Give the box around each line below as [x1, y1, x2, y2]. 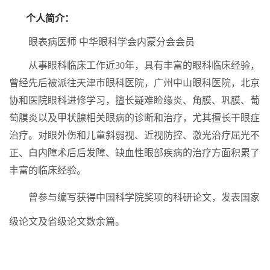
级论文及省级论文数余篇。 [9, 216, 125, 227]
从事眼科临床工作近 [28, 60, 115, 71]
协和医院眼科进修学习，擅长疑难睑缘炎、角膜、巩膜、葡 [9, 95, 260, 105]
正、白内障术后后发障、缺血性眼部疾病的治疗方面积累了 [9, 147, 260, 158]
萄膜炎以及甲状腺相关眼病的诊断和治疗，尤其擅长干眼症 [9, 112, 260, 123]
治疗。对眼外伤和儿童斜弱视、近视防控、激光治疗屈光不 [9, 130, 260, 140]
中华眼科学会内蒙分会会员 [79, 36, 195, 47]
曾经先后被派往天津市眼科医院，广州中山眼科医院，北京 [9, 77, 260, 88]
